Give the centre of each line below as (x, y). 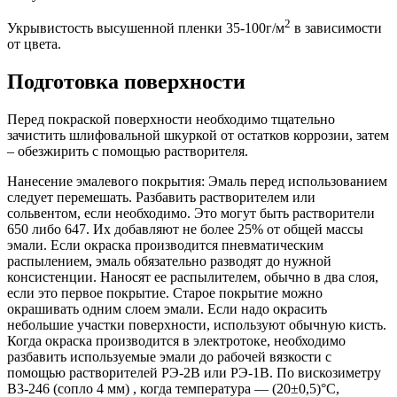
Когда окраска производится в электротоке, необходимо (176, 341)
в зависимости (336, 28)
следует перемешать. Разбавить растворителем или (161, 197)
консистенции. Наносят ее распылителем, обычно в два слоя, (193, 277)
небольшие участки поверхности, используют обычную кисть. (197, 325)
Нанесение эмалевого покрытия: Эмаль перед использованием (197, 181)
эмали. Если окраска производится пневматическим (165, 245)
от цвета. (34, 44)
